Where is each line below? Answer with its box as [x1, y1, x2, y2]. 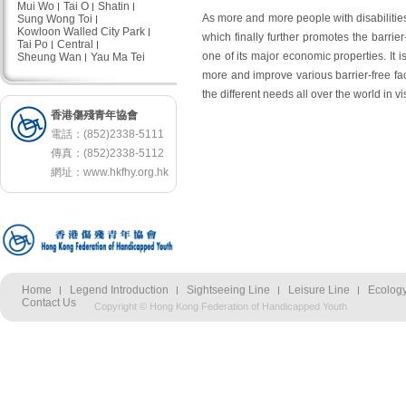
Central [57, 38, 93, 51]
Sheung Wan [17, 51, 82, 63]
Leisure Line [288, 284, 350, 296]
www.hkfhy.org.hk [83, 166, 169, 179]
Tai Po [17, 38, 48, 51]
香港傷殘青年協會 [51, 109, 138, 121]
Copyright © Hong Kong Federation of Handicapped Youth [94, 301, 347, 312]
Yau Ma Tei [91, 51, 145, 63]
